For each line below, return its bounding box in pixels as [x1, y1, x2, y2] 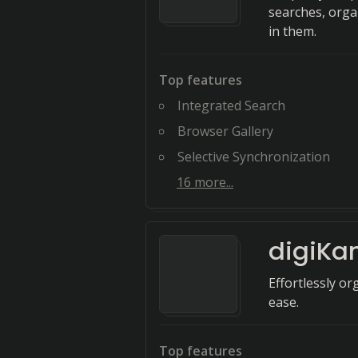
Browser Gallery [177, 122, 273, 140]
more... [191, 173, 233, 191]
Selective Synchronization [177, 148, 330, 165]
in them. [268, 22, 316, 40]
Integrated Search [177, 97, 285, 114]
